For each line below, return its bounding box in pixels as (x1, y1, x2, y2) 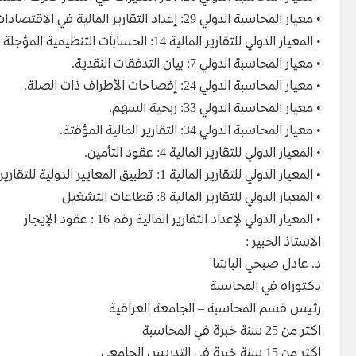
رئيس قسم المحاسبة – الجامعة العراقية (109, 301, 321, 317)
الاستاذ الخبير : (246, 234, 321, 250)
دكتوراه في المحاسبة (210, 279, 321, 295)
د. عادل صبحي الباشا (212, 257, 321, 273)
